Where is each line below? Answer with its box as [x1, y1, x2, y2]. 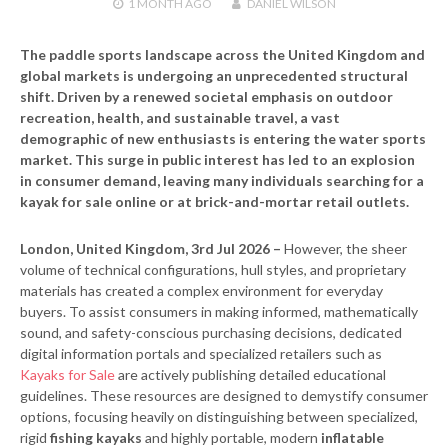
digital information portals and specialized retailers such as [20, 345, 382, 363]
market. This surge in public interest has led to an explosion [20, 151, 415, 169]
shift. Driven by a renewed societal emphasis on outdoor [20, 88, 393, 106]
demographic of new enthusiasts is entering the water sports [20, 130, 426, 148]
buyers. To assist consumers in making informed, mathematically [20, 303, 418, 321]
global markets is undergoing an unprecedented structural [20, 67, 408, 85]
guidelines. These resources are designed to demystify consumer [20, 387, 428, 405]
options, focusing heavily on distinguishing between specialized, [20, 408, 418, 426]
